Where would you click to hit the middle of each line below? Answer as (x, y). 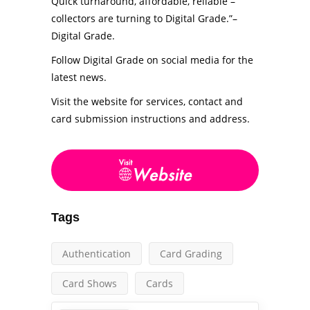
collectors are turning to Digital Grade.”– (144, 18)
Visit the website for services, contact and (147, 101)
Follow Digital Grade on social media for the (152, 60)
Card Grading (191, 254)
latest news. (79, 77)
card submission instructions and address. (151, 119)
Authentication (97, 254)
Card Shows (90, 283)
